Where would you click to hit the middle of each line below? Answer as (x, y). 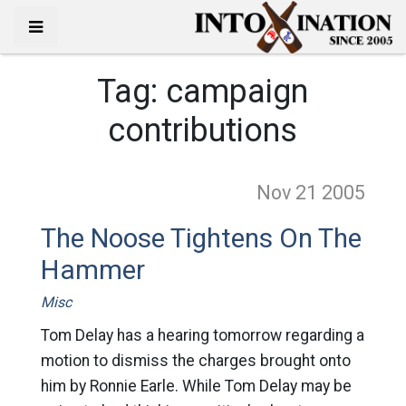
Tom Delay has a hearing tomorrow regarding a (202, 335)
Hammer (92, 270)
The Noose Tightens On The (201, 238)
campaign (237, 92)
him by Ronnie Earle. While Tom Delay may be (196, 386)
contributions (203, 130)
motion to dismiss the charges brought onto (195, 361)
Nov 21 (290, 193)
